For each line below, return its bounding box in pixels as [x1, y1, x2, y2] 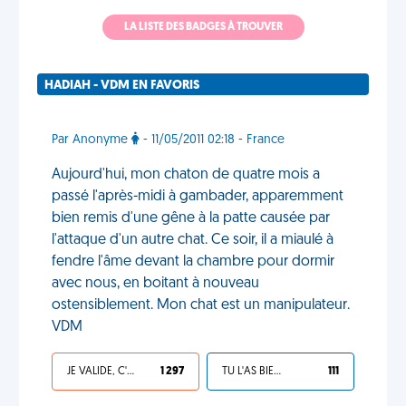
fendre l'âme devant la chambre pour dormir [52, 255, 334, 269]
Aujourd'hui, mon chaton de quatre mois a [52, 168, 320, 182]
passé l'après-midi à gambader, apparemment [52, 189, 343, 204]
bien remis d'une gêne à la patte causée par [52, 211, 330, 226]
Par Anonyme [52, 133, 131, 147]
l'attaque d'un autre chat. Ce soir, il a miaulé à [52, 233, 333, 247]
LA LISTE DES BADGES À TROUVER [123, 22, 283, 33]
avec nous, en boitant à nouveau [52, 276, 259, 291]
